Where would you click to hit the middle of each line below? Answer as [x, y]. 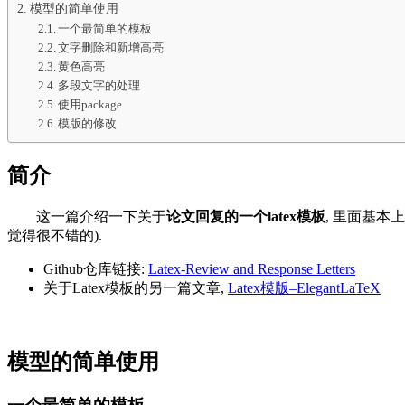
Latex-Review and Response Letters [252, 269]
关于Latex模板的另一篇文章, [136, 288]
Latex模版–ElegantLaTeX [304, 288]
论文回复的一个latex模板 [246, 217]
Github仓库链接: [96, 269]
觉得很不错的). [55, 236]
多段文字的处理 [99, 86]
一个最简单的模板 [105, 29]
